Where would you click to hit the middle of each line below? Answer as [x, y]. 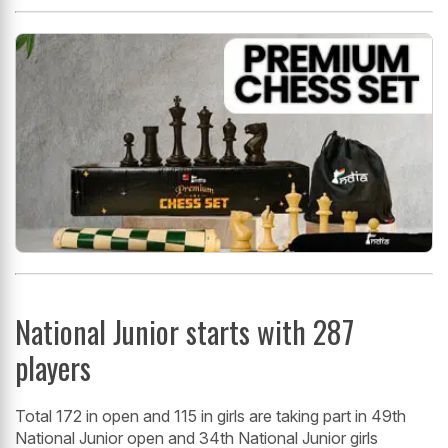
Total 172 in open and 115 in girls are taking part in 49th [210, 416]
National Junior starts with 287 [184, 332]
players [53, 368]
